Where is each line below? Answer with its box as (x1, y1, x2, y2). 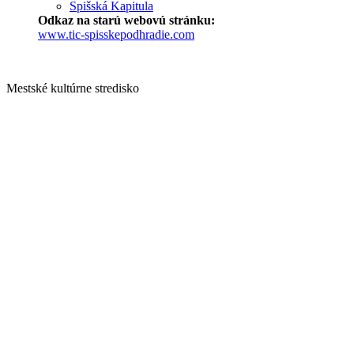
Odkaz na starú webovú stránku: (38, 13, 215, 28)
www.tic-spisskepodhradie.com (38, 28, 194, 42)
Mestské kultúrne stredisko (6, 81, 139, 96)
